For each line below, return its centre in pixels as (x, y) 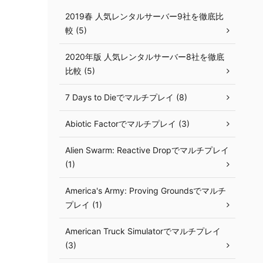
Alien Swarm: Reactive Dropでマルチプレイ (147, 150)
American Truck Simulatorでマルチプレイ (143, 231)
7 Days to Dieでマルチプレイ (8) (126, 97)
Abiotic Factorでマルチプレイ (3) (127, 124)
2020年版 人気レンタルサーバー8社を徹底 (145, 57)
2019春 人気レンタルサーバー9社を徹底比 (144, 16)
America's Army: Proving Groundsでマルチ (146, 190)
